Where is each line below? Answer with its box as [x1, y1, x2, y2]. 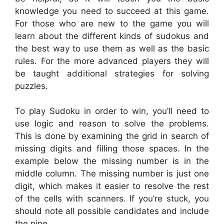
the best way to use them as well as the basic [15, 43, 209, 53]
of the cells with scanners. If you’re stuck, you [15, 193, 209, 203]
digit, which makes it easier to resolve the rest [15, 181, 209, 191]
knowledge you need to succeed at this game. [15, 5, 209, 16]
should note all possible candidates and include [15, 206, 209, 216]
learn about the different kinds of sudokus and [15, 30, 209, 41]
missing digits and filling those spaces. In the [15, 143, 209, 153]
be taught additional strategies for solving [15, 68, 209, 78]
